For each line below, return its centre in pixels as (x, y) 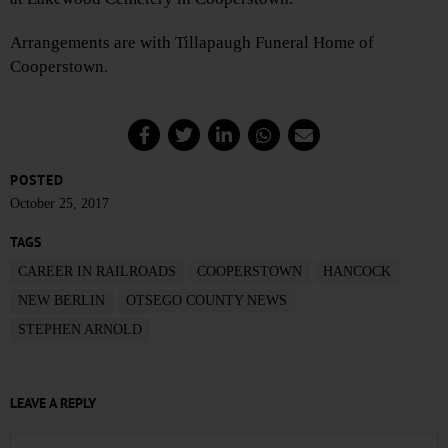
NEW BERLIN (61, 301)
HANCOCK (357, 272)
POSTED (37, 180)
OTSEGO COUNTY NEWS (206, 301)
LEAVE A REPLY (53, 403)
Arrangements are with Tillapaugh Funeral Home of (192, 43)
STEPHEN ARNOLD (80, 330)
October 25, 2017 (59, 204)
